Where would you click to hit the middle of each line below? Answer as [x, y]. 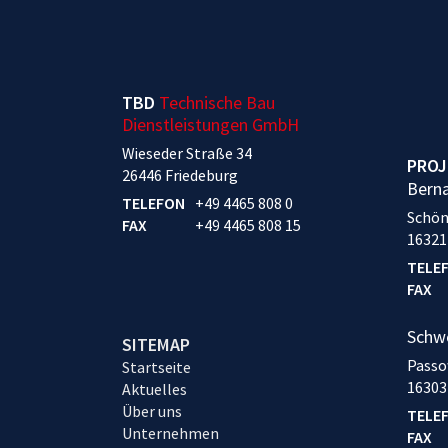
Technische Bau [217, 103]
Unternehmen [170, 433]
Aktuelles [154, 389]
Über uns [152, 411]
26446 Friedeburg [180, 175]
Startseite [156, 367]
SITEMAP [156, 345]
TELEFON [153, 203]
